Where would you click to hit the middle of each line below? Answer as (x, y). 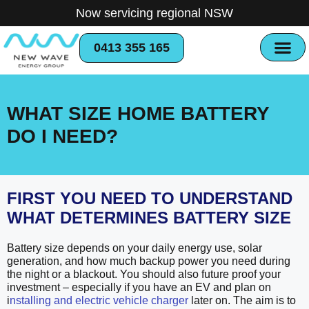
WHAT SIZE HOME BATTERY (138, 114)
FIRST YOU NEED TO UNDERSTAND (150, 199)
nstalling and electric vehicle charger (99, 301)
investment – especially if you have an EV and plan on (139, 288)
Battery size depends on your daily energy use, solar (134, 248)
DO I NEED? (62, 137)
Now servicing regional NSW (154, 13)
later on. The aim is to (242, 301)
